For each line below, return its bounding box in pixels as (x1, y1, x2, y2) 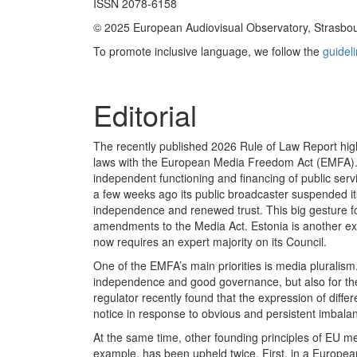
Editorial (93, 94, 197, 135)
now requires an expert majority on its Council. (93, 233, 327, 249)
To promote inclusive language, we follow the (93, 43, 323, 59)
